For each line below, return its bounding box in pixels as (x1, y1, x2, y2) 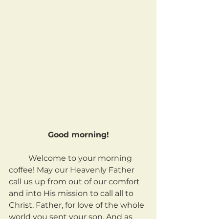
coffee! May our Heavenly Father (9, 165, 136, 175)
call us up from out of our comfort (9, 176, 142, 186)
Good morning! (47, 130, 109, 139)
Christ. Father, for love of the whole (9, 200, 146, 210)
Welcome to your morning (9, 153, 28, 163)
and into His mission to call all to (9, 188, 135, 198)
